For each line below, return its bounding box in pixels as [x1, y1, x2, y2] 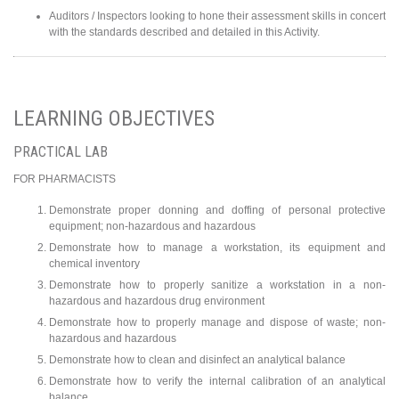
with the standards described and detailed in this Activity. [49, 26, 320, 39]
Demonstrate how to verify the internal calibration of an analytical [49, 375, 386, 388]
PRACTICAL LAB [13, 143, 108, 161]
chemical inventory [49, 257, 140, 271]
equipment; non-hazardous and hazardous [49, 220, 256, 233]
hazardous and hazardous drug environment [49, 295, 265, 308]
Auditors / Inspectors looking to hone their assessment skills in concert [49, 10, 386, 23]
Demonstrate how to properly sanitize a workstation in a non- [49, 279, 386, 292]
